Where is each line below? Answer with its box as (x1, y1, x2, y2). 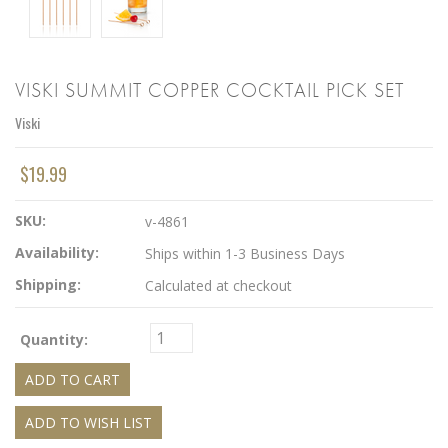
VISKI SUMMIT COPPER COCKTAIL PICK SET (15, 77, 404, 103)
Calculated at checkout (145, 276, 292, 295)
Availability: (15, 243, 99, 262)
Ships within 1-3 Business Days (145, 244, 345, 263)
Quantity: (20, 330, 88, 349)
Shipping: (15, 275, 81, 294)
